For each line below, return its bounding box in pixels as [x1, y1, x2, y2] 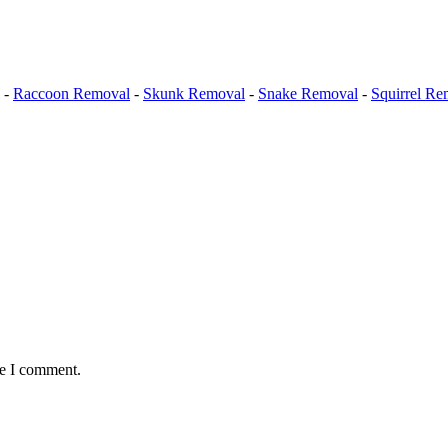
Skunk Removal [143, 84, 245, 102]
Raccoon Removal [13, 84, 130, 102]
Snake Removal [258, 84, 358, 102]
